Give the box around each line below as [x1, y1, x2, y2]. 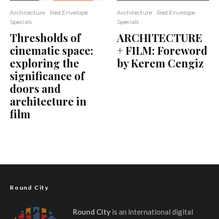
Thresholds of [10, 30, 81, 45]
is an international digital [110, 207, 193, 216]
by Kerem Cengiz [117, 56, 203, 70]
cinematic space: [10, 43, 93, 58]
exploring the [10, 56, 79, 70]
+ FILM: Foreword [117, 43, 207, 58]
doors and [10, 81, 61, 96]
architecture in [10, 94, 87, 109]
